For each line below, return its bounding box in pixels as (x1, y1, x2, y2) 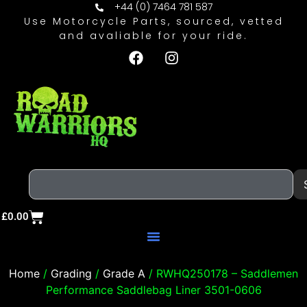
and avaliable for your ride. (59, 29, 248, 42)
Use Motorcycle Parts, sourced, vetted (23, 14, 284, 28)
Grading (51, 266, 92, 280)
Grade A (103, 266, 145, 280)
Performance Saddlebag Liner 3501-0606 (45, 282, 262, 297)
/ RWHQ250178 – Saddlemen (145, 266, 298, 280)
